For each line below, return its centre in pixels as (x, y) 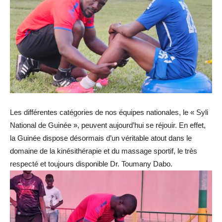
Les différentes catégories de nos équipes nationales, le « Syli (109, 112)
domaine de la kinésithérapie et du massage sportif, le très (104, 151)
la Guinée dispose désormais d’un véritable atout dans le (101, 138)
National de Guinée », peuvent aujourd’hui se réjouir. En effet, (108, 125)
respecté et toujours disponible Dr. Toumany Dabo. (91, 164)
